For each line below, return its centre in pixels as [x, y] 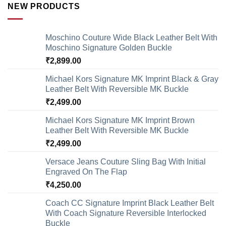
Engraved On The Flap [86, 172]
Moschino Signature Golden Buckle [109, 47]
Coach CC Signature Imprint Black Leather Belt [130, 203]
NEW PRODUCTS [44, 7]
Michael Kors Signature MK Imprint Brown [120, 120]
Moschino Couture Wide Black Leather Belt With [131, 37]
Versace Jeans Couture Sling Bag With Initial [126, 161]
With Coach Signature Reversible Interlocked [126, 213]
